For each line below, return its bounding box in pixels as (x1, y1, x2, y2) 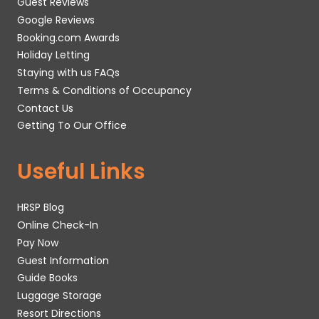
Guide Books (17, 271, 78, 286)
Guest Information (17, 253, 109, 268)
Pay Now (17, 235, 58, 250)
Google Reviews (17, 12, 95, 27)
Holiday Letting (17, 48, 90, 63)
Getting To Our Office (17, 118, 127, 133)
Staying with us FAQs (17, 66, 120, 80)
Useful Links (17, 156, 145, 187)
